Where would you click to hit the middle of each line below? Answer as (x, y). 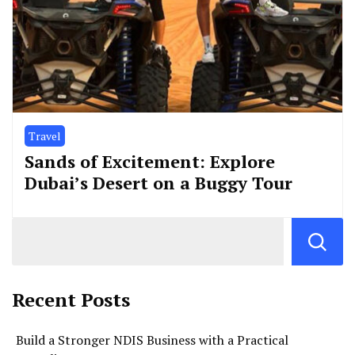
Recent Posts (71, 300)
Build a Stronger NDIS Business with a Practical (152, 340)
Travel (45, 136)
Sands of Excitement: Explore (150, 162)
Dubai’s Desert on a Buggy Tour (158, 183)
